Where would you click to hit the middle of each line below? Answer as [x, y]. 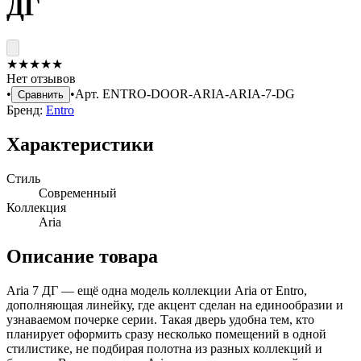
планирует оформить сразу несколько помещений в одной [166, 334]
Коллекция [36, 207]
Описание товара [82, 256]
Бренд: [25, 110]
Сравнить [41, 94]
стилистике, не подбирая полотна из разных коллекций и [164, 348]
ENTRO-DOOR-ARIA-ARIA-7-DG [199, 93]
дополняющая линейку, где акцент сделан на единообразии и [175, 305]
